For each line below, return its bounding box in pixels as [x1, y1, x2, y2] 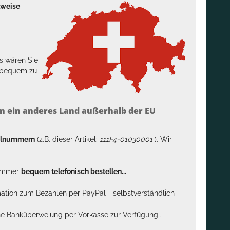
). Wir [155, 135, 172, 143]
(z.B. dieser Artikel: [35, 135, 100, 143]
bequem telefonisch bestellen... [21, 167, 126, 176]
